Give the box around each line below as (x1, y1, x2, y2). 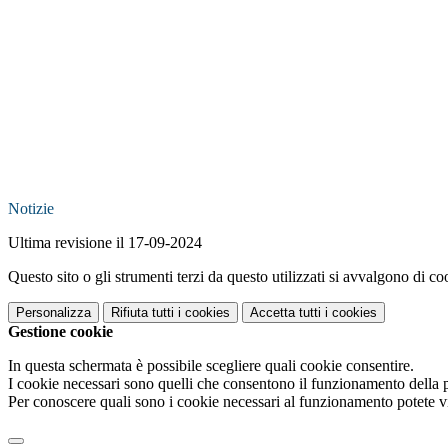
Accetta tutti (250, 304, 321, 320)
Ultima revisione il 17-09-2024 (8, 233, 202, 251)
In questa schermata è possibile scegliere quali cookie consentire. (8, 356, 414, 374)
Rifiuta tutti (111, 304, 174, 320)
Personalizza (16, 304, 91, 320)
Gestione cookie (8, 322, 113, 340)
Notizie (8, 199, 54, 217)
